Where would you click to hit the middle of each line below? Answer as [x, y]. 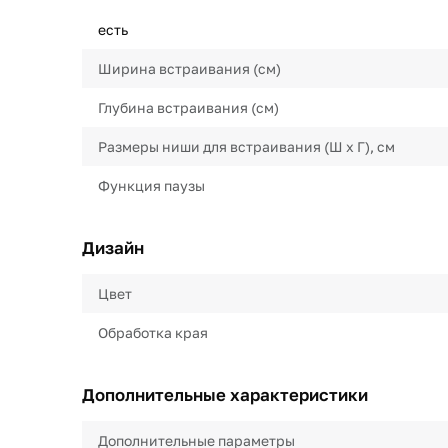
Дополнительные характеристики [225, 394]
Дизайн [113, 247]
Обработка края [153, 332]
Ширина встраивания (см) [189, 68]
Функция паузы [151, 185]
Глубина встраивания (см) [188, 107]
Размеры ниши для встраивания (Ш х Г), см [246, 146]
